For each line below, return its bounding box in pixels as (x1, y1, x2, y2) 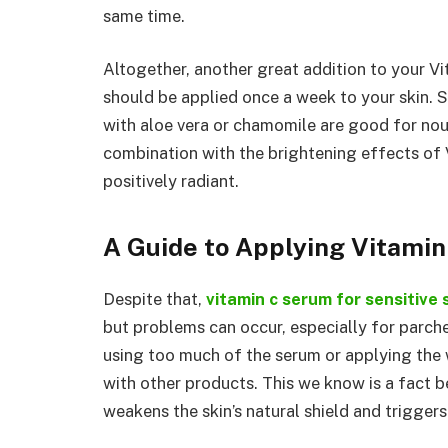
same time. (103, 5, 185, 26)
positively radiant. (103, 171, 239, 192)
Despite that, (103, 288, 206, 309)
